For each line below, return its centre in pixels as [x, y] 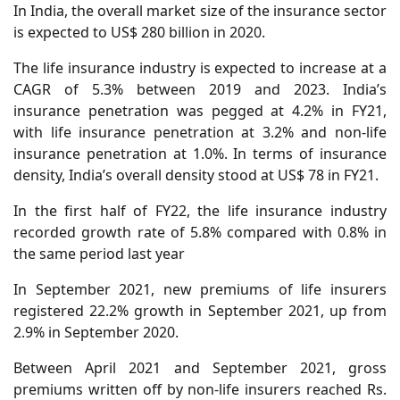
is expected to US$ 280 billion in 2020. [139, 33]
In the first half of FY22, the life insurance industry [200, 211]
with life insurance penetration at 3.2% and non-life [200, 133]
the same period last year [99, 254]
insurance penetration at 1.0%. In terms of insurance [200, 154]
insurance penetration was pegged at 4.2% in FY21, [200, 111]
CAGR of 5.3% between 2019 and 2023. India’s [200, 90]
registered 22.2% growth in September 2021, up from [200, 311]
